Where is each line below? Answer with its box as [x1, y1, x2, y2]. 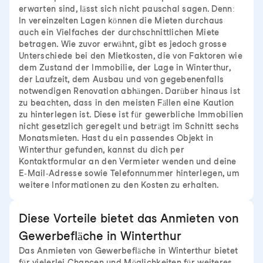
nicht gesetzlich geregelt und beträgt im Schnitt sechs [19, 122, 240, 131]
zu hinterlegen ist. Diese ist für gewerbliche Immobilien [19, 110, 244, 119]
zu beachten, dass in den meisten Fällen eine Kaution [19, 98, 234, 107]
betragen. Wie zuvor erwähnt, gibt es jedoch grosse [19, 39, 227, 49]
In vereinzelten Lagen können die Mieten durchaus [19, 16, 224, 25]
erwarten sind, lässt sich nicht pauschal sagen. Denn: [19, 4, 235, 14]
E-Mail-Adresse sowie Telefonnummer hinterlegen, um [19, 168, 240, 178]
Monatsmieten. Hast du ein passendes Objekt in [19, 133, 214, 143]
